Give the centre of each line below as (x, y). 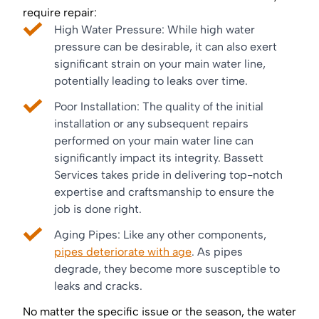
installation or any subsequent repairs (151, 124)
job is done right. (98, 209)
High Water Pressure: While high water (155, 30)
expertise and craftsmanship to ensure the (164, 192)
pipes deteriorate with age (123, 252)
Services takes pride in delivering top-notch (168, 175)
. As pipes (217, 252)
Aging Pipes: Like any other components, (160, 235)
